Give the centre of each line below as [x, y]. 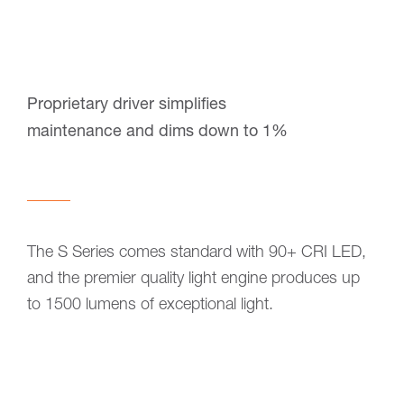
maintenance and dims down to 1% [157, 133]
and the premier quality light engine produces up [193, 280]
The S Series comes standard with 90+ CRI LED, [197, 254]
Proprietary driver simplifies [127, 106]
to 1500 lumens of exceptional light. [150, 306]
